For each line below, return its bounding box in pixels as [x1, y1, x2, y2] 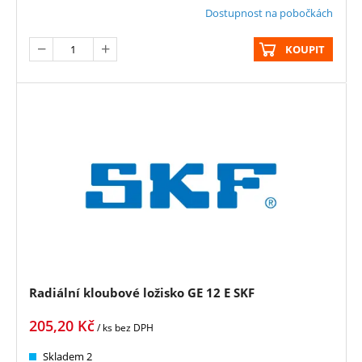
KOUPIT [285, 42, 325, 57]
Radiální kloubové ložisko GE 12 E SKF [29, 284, 255, 301]
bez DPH [115, 321, 154, 335]
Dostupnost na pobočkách [205, 6, 333, 21]
